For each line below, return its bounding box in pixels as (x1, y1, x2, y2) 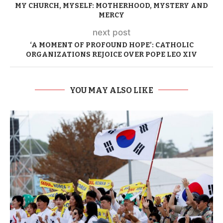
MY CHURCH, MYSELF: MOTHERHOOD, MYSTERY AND (15, 1, 208, 10)
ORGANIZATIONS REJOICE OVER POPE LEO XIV (26, 50, 197, 59)
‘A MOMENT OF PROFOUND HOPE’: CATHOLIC (29, 40, 194, 49)
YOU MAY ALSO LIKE (70, 85, 153, 95)
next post (93, 27, 130, 37)
